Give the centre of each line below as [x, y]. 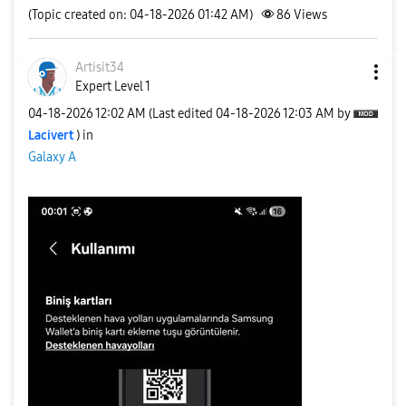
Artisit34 [100, 68]
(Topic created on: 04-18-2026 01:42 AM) [140, 15]
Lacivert [51, 135]
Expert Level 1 [113, 87]
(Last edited [182, 113]
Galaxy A [52, 157]
